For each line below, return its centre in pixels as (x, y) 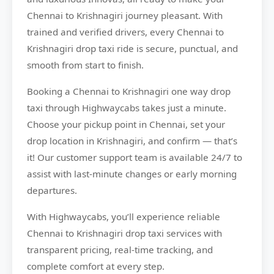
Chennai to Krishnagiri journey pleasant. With (125, 16)
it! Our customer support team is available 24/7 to (135, 157)
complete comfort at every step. (96, 266)
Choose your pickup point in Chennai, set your (126, 124)
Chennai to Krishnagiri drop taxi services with (124, 233)
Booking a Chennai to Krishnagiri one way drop (129, 91)
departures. (52, 191)
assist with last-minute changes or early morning (132, 174)
